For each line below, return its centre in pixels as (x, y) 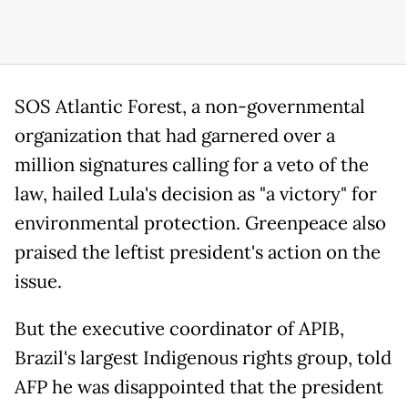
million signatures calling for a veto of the (192, 165)
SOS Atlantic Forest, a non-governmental (190, 107)
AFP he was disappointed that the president (199, 388)
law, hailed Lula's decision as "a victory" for (196, 194)
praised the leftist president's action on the (198, 253)
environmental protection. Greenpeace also (200, 224)
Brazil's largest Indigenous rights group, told (203, 358)
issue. (41, 282)
